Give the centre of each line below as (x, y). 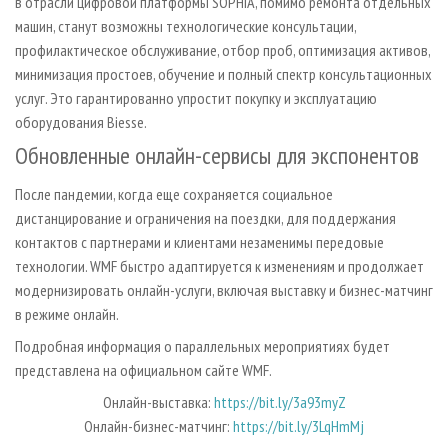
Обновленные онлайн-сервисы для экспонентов (217, 155)
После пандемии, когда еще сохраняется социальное (174, 193)
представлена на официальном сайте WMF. (151, 369)
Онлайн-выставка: (158, 401)
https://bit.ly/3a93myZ (279, 401)
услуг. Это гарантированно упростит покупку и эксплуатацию (196, 97)
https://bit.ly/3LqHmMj (298, 425)
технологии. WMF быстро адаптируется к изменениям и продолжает (219, 265)
